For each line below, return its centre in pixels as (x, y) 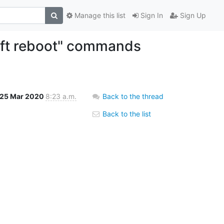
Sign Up (192, 15)
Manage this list (99, 15)
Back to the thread (133, 96)
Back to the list (126, 113)
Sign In (151, 15)
